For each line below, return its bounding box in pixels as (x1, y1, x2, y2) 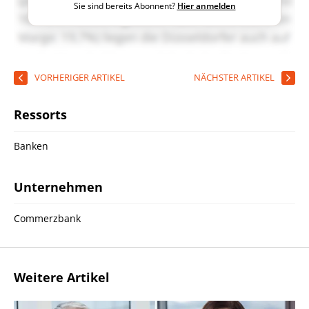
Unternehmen (14, 178, 103, 195)
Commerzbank (14, 211, 81, 225)
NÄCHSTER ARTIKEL (194, 70, 275, 83)
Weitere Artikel (14, 268, 110, 286)
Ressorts (14, 106, 67, 123)
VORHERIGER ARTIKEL (34, 70, 125, 83)
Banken (14, 139, 48, 152)
